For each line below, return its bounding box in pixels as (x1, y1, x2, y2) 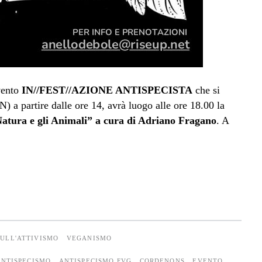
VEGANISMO (66, 234, 112, 242)
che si (192, 84, 220, 96)
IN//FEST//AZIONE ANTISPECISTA (21, 84, 192, 96)
